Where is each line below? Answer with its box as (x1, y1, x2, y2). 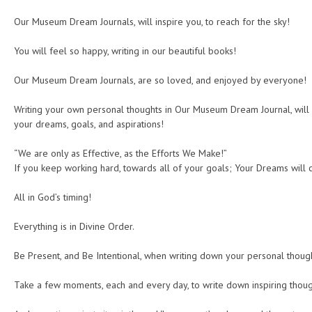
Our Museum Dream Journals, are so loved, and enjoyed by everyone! (14, 73, 306, 86)
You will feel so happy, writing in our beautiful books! (14, 44, 236, 57)
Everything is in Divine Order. (14, 219, 134, 233)
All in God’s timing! (14, 190, 91, 203)
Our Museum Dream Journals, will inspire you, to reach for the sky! (14, 15, 290, 28)
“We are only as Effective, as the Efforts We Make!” (14, 146, 227, 159)
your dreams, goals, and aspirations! (14, 117, 164, 130)
